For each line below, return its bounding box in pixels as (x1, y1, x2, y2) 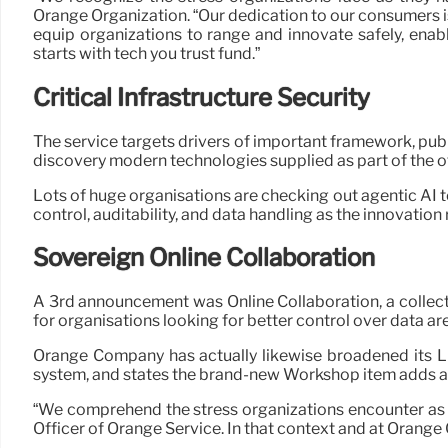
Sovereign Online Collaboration (33, 243, 375, 273)
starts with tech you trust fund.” (33, 43, 260, 63)
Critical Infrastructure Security (33, 82, 370, 112)
